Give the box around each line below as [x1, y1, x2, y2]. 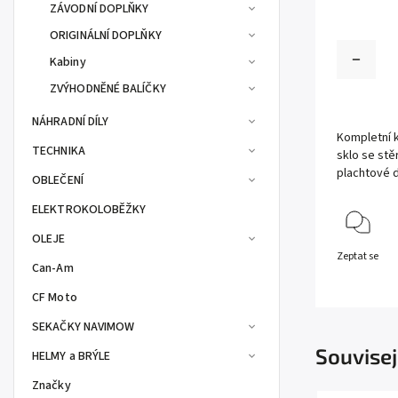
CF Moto [32, 289, 77, 306]
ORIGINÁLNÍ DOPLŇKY [50, 27, 162, 44]
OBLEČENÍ [32, 171, 84, 189]
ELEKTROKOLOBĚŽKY [32, 201, 147, 219]
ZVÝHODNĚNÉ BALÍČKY [50, 80, 166, 98]
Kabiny [50, 53, 86, 71]
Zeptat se [337, 249, 378, 265]
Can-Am [32, 259, 74, 277]
